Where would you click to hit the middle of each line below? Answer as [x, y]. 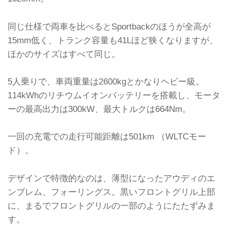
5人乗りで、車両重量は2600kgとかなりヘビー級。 [106, 81]
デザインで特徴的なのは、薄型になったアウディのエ [111, 178]
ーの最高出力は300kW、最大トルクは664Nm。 [99, 109]
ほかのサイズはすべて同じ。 [64, 54]
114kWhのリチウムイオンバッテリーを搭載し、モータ [114, 95]
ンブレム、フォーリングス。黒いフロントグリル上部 [111, 192]
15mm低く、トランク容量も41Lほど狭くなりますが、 [113, 40]
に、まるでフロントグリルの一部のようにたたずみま [111, 205]
